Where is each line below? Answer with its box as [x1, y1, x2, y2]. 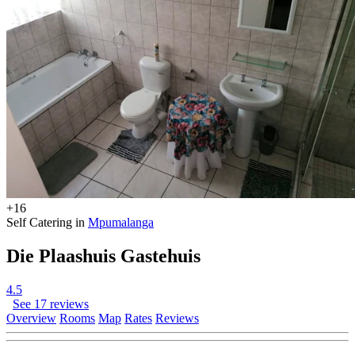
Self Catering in [6, 215, 88, 229]
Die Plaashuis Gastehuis [6, 245, 200, 266]
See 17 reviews [13, 296, 89, 311]
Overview [6, 311, 56, 325]
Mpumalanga [88, 215, 154, 229]
